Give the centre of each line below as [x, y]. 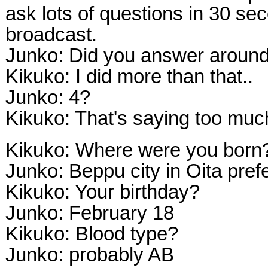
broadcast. [51, 34]
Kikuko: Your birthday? [103, 192]
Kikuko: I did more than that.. [129, 76]
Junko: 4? [48, 97]
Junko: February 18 [90, 213]
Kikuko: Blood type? [92, 234]
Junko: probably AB [90, 255]
